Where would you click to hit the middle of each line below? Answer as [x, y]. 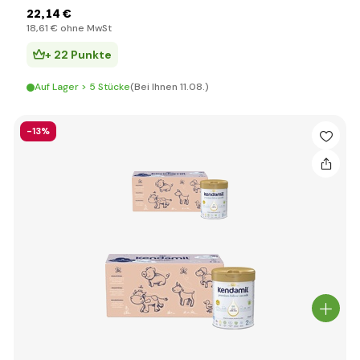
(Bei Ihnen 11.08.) [170, 87]
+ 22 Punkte [78, 55]
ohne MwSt [85, 28]
